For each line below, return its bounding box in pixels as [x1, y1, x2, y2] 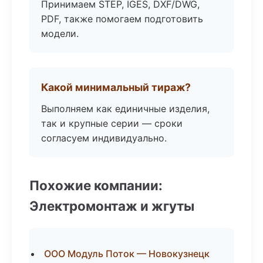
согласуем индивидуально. [41, 132, 167, 144]
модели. [41, 28, 79, 39]
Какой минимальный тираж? [41, 81, 191, 93]
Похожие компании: [29, 177, 163, 193]
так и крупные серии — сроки [41, 117, 183, 129]
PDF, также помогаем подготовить [41, 13, 203, 25]
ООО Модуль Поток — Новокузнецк [44, 248, 210, 259]
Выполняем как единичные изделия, [41, 103, 210, 114]
